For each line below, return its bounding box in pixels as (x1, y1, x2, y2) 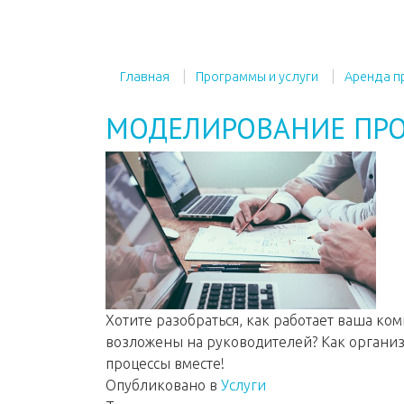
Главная (120, 69, 170, 84)
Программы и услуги (196, 69, 318, 84)
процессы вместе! (106, 355, 225, 372)
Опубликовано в (106, 377, 217, 393)
